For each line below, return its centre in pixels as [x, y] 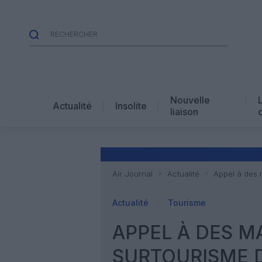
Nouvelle [190, 100]
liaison [184, 111]
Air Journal [132, 174]
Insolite [131, 106]
